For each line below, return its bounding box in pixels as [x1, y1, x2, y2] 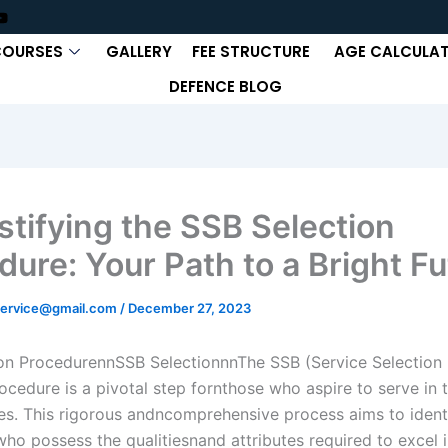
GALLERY [106, 40, 173, 62]
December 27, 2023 [128, 300, 251, 316]
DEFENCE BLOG [169, 75, 283, 97]
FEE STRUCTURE [192, 40, 315, 62]
